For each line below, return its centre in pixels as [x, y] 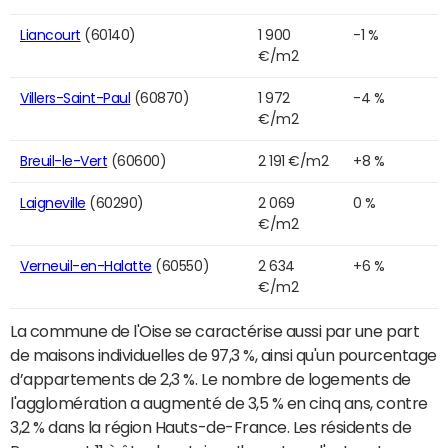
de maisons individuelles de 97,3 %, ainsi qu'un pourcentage [223, 355]
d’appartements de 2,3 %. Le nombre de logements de [210, 379]
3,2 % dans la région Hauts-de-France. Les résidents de [211, 427]
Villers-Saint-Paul [75, 98]
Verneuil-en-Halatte [86, 266]
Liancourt [50, 35]
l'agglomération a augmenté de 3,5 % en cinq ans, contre [219, 403]
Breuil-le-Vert [64, 161]
